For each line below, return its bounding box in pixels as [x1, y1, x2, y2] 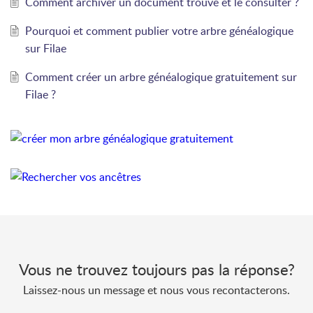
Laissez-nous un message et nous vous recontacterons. [23, 282, 290, 298]
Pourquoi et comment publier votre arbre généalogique [24, 22, 293, 38]
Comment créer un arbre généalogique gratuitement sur [24, 68, 297, 85]
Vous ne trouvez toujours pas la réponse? [18, 258, 295, 279]
